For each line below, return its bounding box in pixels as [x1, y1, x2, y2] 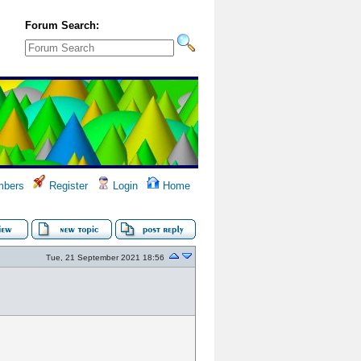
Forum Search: [25, 19, 99, 31]
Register [46, 180, 88, 192]
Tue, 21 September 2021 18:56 [46, 253, 164, 262]
